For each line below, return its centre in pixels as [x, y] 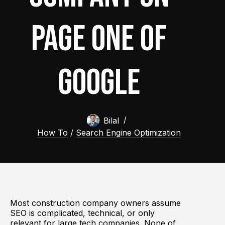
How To [53, 132]
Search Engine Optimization [129, 132]
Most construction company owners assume [95, 203]
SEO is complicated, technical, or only [82, 213]
